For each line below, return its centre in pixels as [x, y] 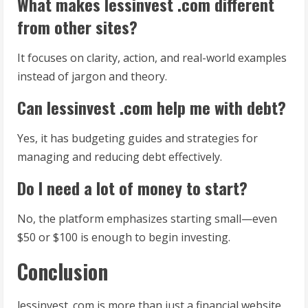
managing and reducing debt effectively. [120, 157]
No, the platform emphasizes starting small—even [147, 219]
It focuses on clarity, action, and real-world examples [152, 58]
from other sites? [77, 27]
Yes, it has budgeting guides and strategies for [137, 139]
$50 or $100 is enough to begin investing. [124, 238]
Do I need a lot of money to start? [132, 188]
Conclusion [63, 272]
